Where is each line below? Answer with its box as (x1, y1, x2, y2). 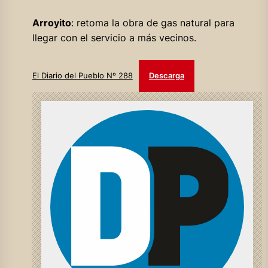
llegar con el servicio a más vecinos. (32, 31, 196, 44)
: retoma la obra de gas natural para (71, 16, 234, 29)
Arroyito (32, 16, 71, 29)
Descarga (148, 71, 184, 80)
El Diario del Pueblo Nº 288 (32, 71, 133, 80)
